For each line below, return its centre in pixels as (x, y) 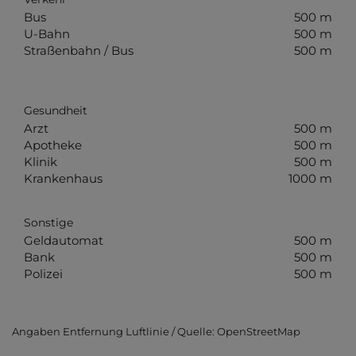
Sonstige (48, 222)
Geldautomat (64, 240)
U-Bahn (47, 33)
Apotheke (53, 145)
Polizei (43, 273)
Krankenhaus (63, 179)
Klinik (41, 162)
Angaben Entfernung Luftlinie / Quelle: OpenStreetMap (156, 331)
